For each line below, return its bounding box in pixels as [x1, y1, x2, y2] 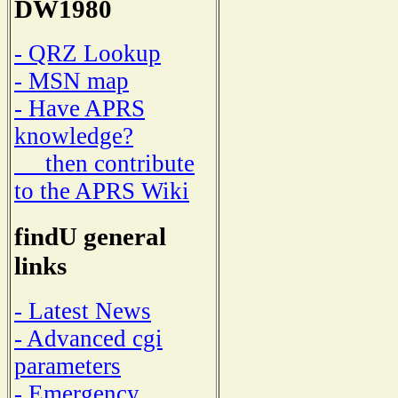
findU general [14, 222, 166, 251]
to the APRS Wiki [14, 178, 189, 205]
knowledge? [14, 123, 133, 150]
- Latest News [14, 297, 151, 324]
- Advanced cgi [14, 324, 163, 352]
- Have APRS [14, 95, 145, 123]
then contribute [14, 150, 195, 178]
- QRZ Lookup [14, 40, 161, 68]
